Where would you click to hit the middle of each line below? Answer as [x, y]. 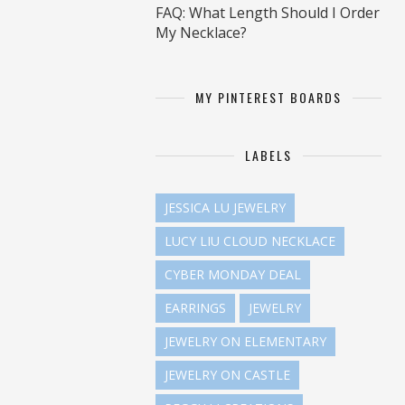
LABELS [268, 155]
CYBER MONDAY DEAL [233, 274]
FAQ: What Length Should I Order [268, 13]
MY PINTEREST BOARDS [268, 97]
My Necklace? [201, 33]
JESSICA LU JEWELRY [225, 207]
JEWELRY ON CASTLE [227, 374]
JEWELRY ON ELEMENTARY [245, 341]
